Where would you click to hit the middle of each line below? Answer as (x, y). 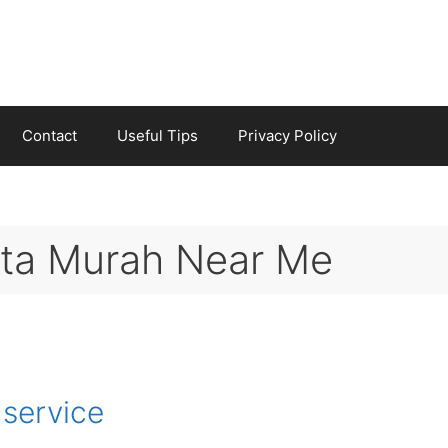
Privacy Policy (287, 135)
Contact (49, 135)
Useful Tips (157, 135)
